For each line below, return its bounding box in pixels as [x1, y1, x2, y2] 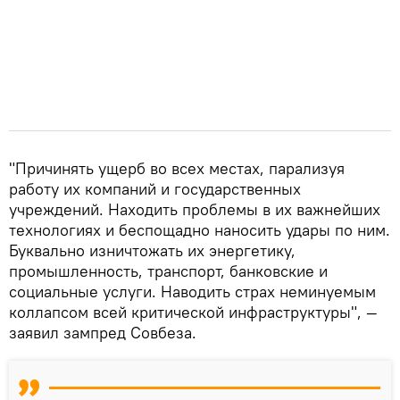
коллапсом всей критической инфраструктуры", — [9, 302, 378, 323]
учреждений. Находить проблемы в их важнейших [9, 199, 380, 221]
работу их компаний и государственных [9, 179, 301, 200]
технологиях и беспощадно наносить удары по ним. [9, 220, 390, 241]
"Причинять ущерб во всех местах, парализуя [9, 158, 345, 179]
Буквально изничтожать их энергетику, [9, 240, 296, 262]
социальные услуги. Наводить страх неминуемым [9, 281, 376, 303]
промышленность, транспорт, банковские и [9, 261, 328, 282]
